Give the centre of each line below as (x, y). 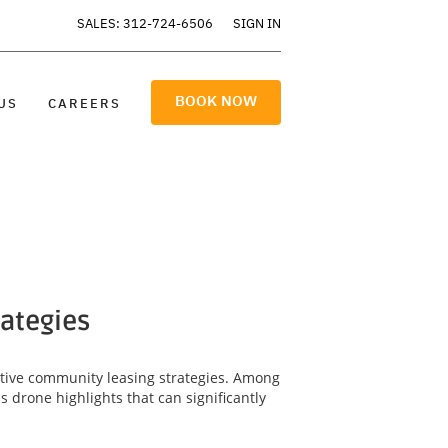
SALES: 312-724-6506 (145, 23)
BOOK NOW (216, 101)
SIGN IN (257, 23)
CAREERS (84, 103)
